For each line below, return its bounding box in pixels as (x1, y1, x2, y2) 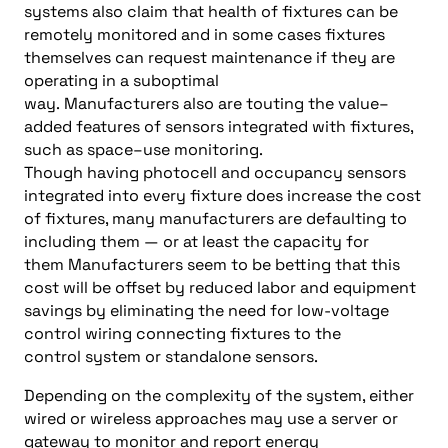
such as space (24, 138, 133, 160)
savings (24, 299, 82, 321)
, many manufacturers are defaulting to (105, 207, 407, 229)
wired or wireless (24, 407, 155, 429)
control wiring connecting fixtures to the (24, 322, 341, 344)
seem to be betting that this (183, 253, 400, 275)
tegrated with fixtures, (242, 115, 413, 137)
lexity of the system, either (209, 384, 414, 406)
